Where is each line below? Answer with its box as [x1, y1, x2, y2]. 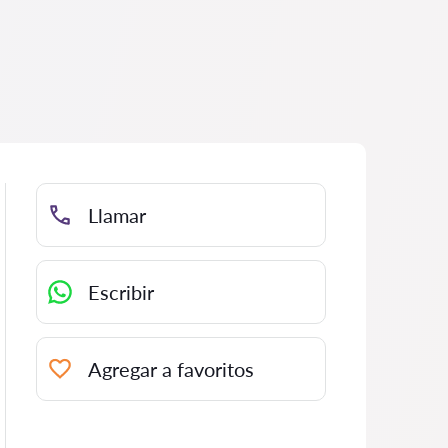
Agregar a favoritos [88, 357, 254, 381]
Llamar [88, 203, 146, 227]
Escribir [88, 280, 154, 304]
